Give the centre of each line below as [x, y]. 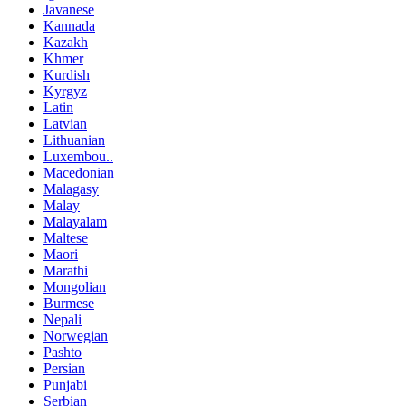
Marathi [66, 270]
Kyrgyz [65, 91]
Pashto [63, 352]
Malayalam [75, 221]
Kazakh [66, 42]
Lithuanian [74, 140]
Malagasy [71, 188]
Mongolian [75, 286]
